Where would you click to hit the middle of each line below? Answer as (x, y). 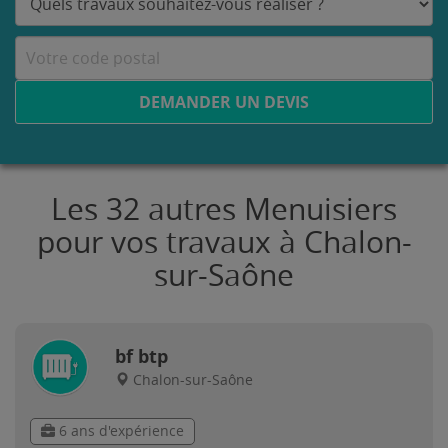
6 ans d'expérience (119, 431)
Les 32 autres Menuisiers (224, 210)
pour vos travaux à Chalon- (224, 243)
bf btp (141, 356)
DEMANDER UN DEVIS (224, 102)
